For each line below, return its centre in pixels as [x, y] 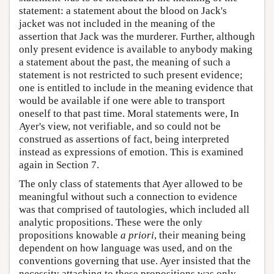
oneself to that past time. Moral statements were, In [129, 113]
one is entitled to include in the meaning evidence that [136, 87]
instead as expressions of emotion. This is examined [131, 152]
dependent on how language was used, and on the [126, 248]
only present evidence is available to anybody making [136, 49]
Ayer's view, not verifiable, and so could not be [120, 126]
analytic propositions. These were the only [111, 222]
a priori [137, 235]
